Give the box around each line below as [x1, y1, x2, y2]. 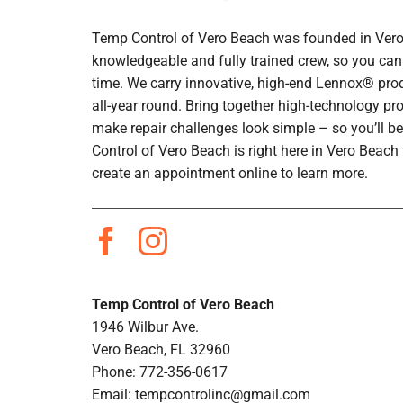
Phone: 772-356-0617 [91, 363, 228, 381]
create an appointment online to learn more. [91, 165, 368, 183]
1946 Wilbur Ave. [91, 318, 199, 336]
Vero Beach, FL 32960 [91, 341, 230, 359]
